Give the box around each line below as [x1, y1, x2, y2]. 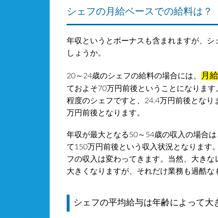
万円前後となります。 [67, 109, 145, 117]
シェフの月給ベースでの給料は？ [67, 6, 213, 17]
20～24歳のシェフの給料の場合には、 [67, 72, 201, 80]
